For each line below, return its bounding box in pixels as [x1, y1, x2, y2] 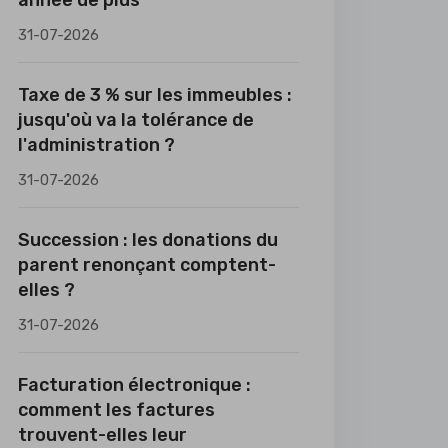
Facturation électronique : [18, 374, 251, 396]
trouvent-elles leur [18, 424, 187, 446]
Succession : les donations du [18, 229, 278, 251]
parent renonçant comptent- [18, 254, 276, 276]
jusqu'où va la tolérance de [18, 109, 254, 131]
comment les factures [18, 399, 215, 421]
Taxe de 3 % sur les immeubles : [18, 84, 292, 106]
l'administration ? [18, 134, 175, 156]
